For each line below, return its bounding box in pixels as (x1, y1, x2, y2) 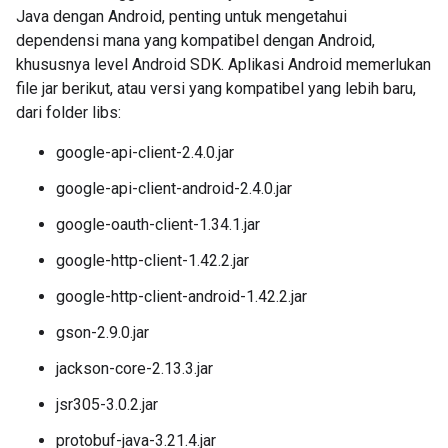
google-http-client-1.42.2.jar (56, 251, 249, 270)
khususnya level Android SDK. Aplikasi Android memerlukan (16, 55, 431, 74)
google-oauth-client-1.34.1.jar (56, 215, 260, 234)
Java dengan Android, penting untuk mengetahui (16, 7, 347, 26)
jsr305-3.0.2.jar (56, 395, 158, 414)
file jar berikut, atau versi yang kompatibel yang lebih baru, (16, 79, 416, 98)
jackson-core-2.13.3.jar (56, 359, 213, 378)
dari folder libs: (16, 103, 121, 122)
